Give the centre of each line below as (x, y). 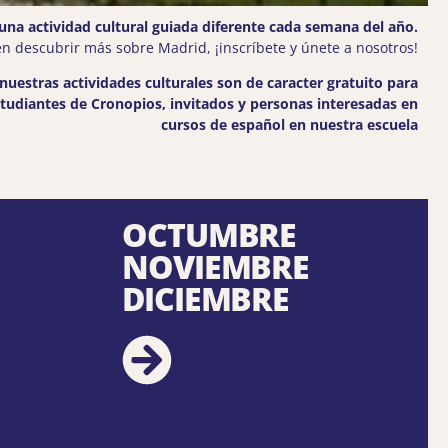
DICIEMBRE (206, 299)
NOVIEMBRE (216, 267)
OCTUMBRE (209, 235)
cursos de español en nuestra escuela (289, 125)
